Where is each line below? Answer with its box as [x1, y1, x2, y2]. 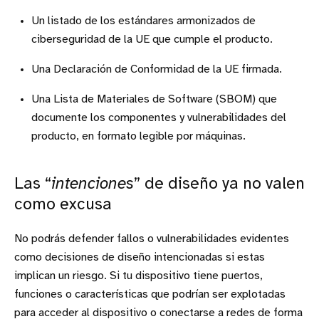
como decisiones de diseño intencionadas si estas [14, 251, 265, 263]
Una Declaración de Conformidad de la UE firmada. [31, 63, 282, 75]
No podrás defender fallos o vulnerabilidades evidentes [14, 232, 289, 245]
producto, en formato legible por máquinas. [31, 130, 246, 142]
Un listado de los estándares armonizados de [31, 14, 256, 27]
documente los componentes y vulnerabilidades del [31, 111, 286, 124]
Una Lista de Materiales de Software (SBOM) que [31, 93, 277, 105]
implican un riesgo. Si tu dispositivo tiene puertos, [14, 269, 263, 282]
